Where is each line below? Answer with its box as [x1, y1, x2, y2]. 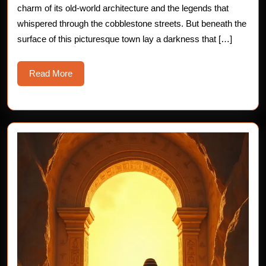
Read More [29, 68, 72, 78]
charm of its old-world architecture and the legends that [17, 3, 229, 13]
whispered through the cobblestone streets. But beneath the [17, 18, 246, 28]
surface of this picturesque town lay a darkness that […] [17, 34, 232, 44]
